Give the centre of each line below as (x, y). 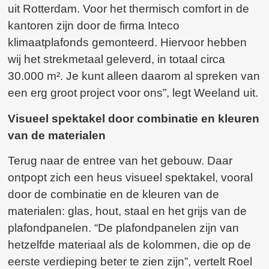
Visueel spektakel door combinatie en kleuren (134, 118)
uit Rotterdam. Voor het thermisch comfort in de (129, 9)
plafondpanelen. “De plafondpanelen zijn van (124, 228)
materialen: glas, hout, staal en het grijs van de (128, 211)
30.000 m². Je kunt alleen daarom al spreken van (134, 76)
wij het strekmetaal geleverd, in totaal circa (117, 59)
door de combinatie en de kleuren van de (114, 195)
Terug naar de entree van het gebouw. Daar (120, 161)
